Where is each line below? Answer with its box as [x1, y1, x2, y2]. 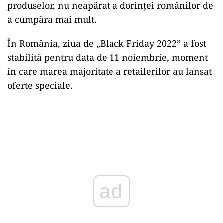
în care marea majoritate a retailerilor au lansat [7, 65, 212, 77]
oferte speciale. [7, 79, 73, 91]
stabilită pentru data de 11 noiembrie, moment [7, 51, 208, 63]
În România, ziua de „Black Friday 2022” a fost [7, 37, 206, 49]
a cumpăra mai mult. [7, 13, 97, 25]
